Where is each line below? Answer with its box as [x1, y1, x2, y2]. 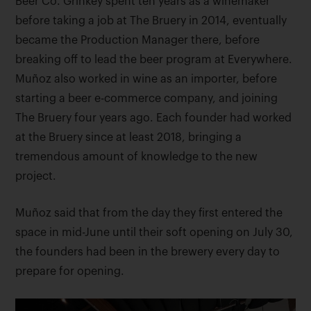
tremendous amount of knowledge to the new [15, 151, 258, 163]
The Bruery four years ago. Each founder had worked [15, 112, 292, 124]
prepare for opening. [15, 266, 125, 278]
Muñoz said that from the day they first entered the [15, 208, 283, 219]
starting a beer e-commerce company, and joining [15, 93, 278, 105]
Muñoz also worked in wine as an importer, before [15, 74, 278, 85]
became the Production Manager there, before [15, 35, 260, 47]
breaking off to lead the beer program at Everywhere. [15, 54, 293, 66]
